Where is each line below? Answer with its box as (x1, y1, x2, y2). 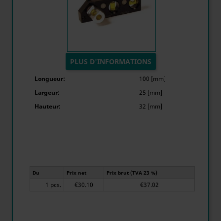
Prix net (67, 169, 86, 176)
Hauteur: (35, 102, 61, 110)
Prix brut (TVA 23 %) (107, 169, 157, 176)
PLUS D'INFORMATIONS (70, 57, 151, 66)
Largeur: (35, 88, 60, 97)
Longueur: (35, 74, 65, 83)
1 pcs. (50, 181, 61, 189)
